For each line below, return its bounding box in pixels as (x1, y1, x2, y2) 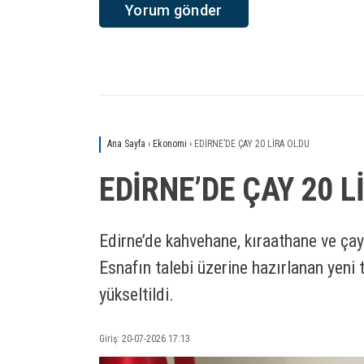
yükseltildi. (99, 284, 174, 305)
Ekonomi (153, 138, 187, 150)
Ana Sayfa (107, 138, 145, 150)
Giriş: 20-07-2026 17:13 (99, 332, 190, 344)
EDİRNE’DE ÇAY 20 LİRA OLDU (194, 138, 310, 150)
